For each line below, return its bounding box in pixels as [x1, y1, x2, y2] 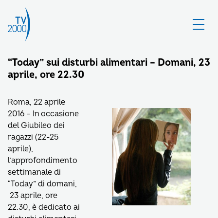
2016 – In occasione [8, 109, 79, 119]
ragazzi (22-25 [8, 132, 58, 142]
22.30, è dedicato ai [8, 202, 80, 212]
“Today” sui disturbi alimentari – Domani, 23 [8, 56, 210, 69]
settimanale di [8, 167, 61, 177]
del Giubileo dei [8, 121, 65, 130]
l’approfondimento [8, 156, 77, 165]
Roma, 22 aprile [8, 97, 65, 107]
